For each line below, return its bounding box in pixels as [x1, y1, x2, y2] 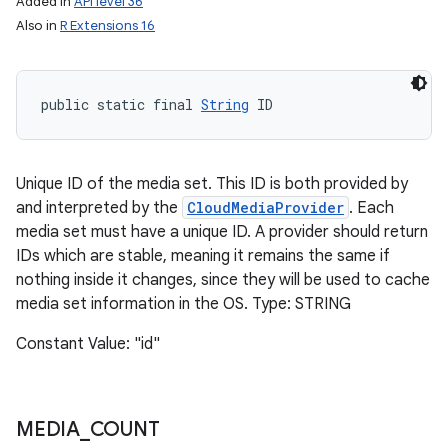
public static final [41, 95, 201, 114]
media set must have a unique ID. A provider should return [16, 222, 428, 242]
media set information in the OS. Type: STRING [16, 294, 351, 314]
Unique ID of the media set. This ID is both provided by [16, 174, 408, 194]
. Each [349, 198, 394, 218]
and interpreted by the [16, 198, 182, 218]
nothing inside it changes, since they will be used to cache [16, 270, 430, 290]
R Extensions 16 [60, 17, 155, 34]
